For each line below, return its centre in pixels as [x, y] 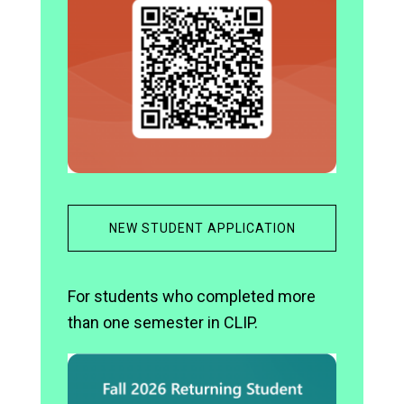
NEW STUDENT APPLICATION [202, 228]
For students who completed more [192, 296]
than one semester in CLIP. [163, 322]
